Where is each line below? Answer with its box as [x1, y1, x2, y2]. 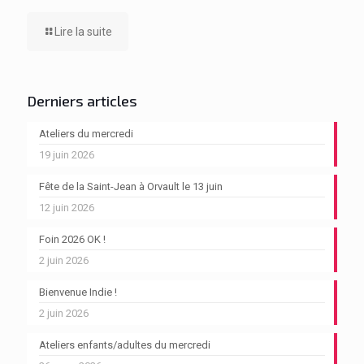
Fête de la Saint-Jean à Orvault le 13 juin [39, 180, 223, 193]
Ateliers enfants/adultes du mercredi [39, 339, 210, 351]
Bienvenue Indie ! [39, 286, 117, 298]
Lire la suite [54, 25, 112, 38]
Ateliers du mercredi [39, 128, 133, 140]
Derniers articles [27, 92, 137, 110]
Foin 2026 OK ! [39, 233, 106, 245]
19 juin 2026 [39, 149, 94, 161]
